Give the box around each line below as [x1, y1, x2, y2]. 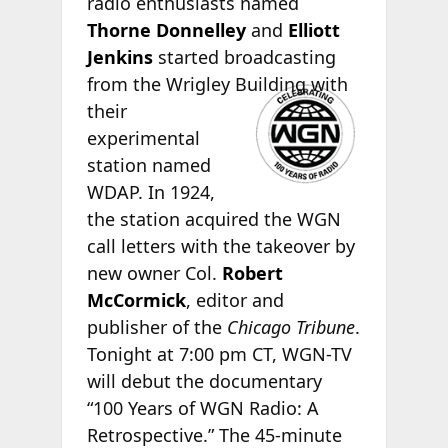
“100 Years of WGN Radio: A [86, 395, 319, 420]
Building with [229, 71, 348, 96]
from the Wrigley [86, 71, 230, 96]
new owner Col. [86, 260, 222, 285]
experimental [86, 125, 200, 150]
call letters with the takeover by [86, 233, 355, 258]
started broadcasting [152, 44, 336, 69]
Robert [221, 260, 283, 285]
